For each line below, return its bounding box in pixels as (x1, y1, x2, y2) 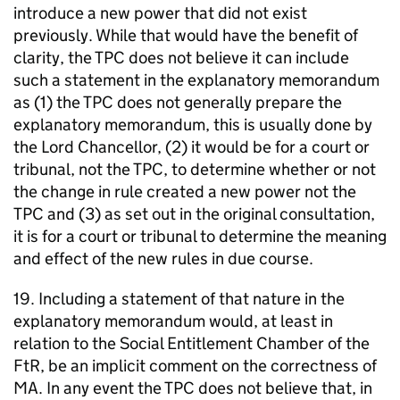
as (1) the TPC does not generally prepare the (13, 92, 342, 112)
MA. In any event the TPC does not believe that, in (13, 378, 372, 398)
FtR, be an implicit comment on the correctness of (13, 355, 377, 376)
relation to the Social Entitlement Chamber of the (13, 333, 370, 354)
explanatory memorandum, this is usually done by (13, 114, 372, 135)
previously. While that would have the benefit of (13, 25, 358, 46)
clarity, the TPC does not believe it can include (13, 47, 349, 68)
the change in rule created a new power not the (13, 181, 356, 202)
